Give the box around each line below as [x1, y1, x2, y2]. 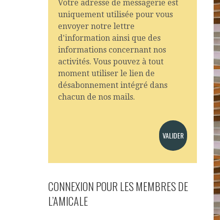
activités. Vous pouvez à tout [58, 57, 164, 66]
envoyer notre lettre [58, 22, 135, 31]
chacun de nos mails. [58, 92, 136, 102]
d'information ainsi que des [58, 33, 161, 43]
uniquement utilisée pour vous [58, 10, 173, 19]
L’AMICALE [48, 193, 88, 209]
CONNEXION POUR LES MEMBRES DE [48, 178, 189, 194]
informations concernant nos [58, 45, 166, 55]
